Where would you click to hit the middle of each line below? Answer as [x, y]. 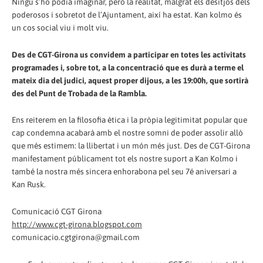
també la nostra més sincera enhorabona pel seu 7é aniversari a [124, 172]
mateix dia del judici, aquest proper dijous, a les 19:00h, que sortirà [130, 80]
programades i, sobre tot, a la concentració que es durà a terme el [128, 67]
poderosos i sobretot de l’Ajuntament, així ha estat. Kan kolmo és [127, 14]
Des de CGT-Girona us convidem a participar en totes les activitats [129, 54]
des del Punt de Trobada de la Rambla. [79, 93]
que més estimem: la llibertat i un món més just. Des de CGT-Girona [131, 146]
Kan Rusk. [29, 185]
